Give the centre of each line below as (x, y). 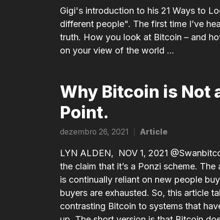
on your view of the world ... (117, 50)
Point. (84, 112)
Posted (151, 137)
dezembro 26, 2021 (94, 132)
